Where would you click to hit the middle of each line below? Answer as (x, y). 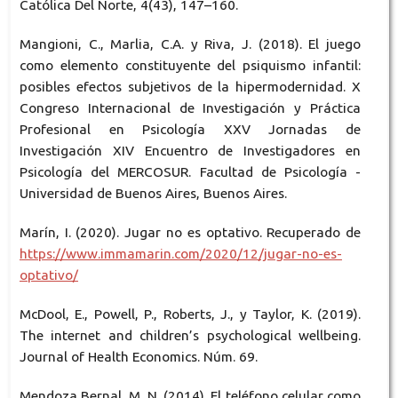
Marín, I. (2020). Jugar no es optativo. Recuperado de (190, 233)
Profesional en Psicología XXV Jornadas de (190, 130)
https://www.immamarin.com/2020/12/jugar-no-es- (180, 254)
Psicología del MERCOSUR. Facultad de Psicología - (190, 172)
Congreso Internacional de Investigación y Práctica (190, 108)
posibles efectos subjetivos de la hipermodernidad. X (190, 87)
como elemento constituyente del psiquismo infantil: (190, 66)
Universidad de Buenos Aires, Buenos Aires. (153, 194)
